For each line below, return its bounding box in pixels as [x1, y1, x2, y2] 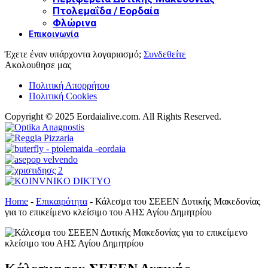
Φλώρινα [53, 16, 96, 29]
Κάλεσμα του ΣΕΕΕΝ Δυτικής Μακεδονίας [95, 196, 260, 206]
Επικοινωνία [29, 29, 79, 39]
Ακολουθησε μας [5, 59, 71, 70]
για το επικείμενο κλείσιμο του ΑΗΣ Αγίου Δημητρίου [5, 206, 212, 217]
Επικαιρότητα [36, 196, 87, 206]
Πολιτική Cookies [29, 90, 97, 101]
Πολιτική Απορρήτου [29, 80, 109, 90]
